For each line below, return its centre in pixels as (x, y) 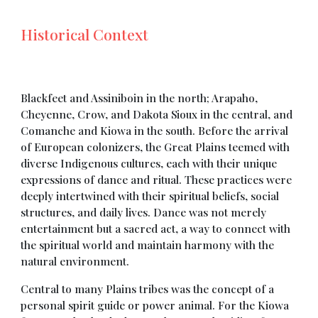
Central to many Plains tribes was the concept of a (148, 289)
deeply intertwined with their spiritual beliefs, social (150, 196)
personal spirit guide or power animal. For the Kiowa (155, 305)
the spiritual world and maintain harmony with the (148, 245)
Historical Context (85, 34)
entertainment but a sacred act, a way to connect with (156, 228)
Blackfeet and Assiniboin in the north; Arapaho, (139, 98)
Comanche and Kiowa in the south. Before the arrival (155, 130)
